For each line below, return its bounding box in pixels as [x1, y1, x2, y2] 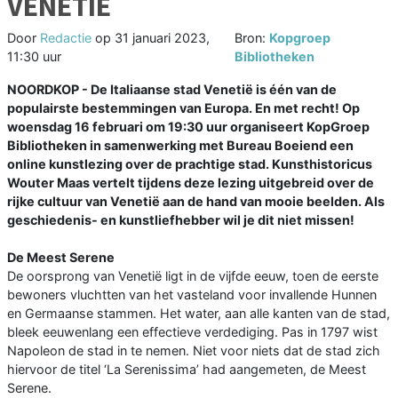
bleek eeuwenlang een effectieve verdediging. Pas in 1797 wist [7, 324, 378, 340]
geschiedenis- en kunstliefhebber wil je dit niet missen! [7, 212, 354, 228]
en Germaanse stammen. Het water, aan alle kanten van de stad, [7, 306, 390, 322]
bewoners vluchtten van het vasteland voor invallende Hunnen [7, 287, 377, 303]
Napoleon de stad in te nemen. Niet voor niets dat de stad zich [7, 343, 380, 359]
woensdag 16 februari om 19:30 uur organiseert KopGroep [7, 119, 370, 135]
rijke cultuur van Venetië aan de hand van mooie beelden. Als [7, 194, 385, 210]
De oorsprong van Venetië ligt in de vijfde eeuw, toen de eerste [7, 268, 378, 284]
